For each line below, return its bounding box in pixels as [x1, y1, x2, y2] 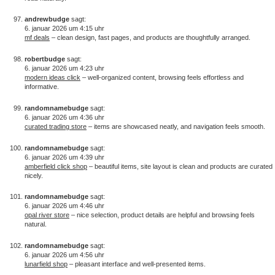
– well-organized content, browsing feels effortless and [80, 74, 244, 82]
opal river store [25, 211, 69, 219]
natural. [25, 220, 47, 228]
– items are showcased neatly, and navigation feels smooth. [87, 122, 265, 130]
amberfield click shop [25, 162, 87, 170]
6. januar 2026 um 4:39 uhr [25, 153, 104, 161]
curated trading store [25, 122, 87, 130]
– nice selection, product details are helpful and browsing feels [69, 211, 255, 219]
